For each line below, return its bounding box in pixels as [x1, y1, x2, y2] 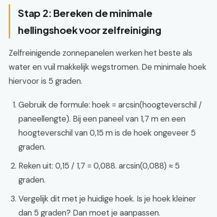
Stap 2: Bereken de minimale [18, 7, 153, 19]
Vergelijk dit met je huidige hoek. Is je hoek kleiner [18, 193, 196, 204]
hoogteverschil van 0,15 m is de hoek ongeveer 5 [18, 127, 196, 138]
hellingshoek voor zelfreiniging [18, 24, 161, 36]
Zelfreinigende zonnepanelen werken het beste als [9, 47, 192, 58]
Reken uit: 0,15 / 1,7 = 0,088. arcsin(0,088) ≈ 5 [18, 160, 180, 171]
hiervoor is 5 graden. [9, 76, 82, 86]
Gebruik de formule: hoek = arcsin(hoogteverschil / [18, 99, 202, 110]
